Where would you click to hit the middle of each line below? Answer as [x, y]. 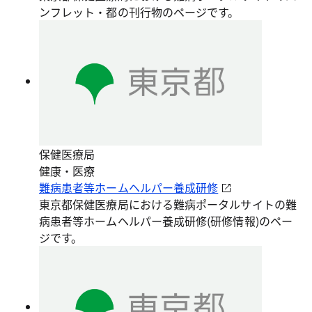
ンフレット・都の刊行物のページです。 [139, 12]
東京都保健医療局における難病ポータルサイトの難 [168, 204]
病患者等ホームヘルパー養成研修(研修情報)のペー [166, 221]
